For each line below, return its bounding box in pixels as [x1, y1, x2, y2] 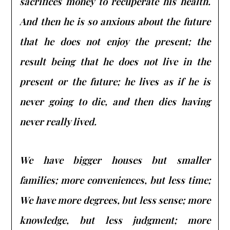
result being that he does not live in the [20, 54, 210, 68]
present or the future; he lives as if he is [20, 74, 210, 88]
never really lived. [20, 114, 97, 128]
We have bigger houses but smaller [20, 153, 210, 166]
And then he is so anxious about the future [20, 14, 210, 28]
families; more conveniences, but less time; [20, 173, 210, 186]
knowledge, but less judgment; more [20, 213, 210, 226]
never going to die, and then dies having [20, 94, 210, 108]
